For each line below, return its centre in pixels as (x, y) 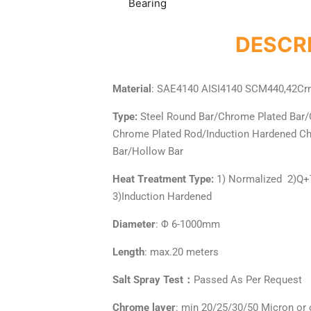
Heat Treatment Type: (163, 179)
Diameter (134, 224)
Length (128, 252)
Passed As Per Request (248, 279)
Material (132, 89)
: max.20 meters (182, 252)
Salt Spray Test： (153, 279)
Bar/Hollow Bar (148, 151)
